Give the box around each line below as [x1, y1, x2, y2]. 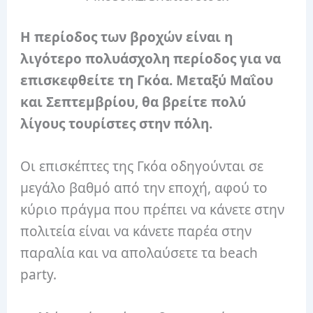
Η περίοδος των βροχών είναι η [20, 28, 233, 47]
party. [20, 265, 57, 284]
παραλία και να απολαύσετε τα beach [20, 244, 259, 263]
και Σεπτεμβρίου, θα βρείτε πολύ [20, 93, 247, 112]
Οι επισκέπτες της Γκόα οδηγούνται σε [20, 157, 264, 176]
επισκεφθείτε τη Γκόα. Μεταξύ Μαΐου [20, 71, 274, 90]
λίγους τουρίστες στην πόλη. [20, 115, 213, 133]
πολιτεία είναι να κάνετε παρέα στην [20, 222, 252, 241]
